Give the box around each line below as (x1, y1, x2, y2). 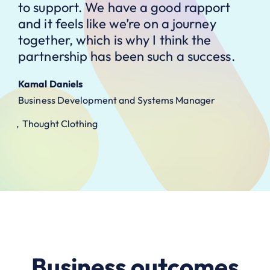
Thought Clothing (22, 117, 98, 130)
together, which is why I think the (18, 31, 212, 49)
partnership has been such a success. (18, 48, 235, 65)
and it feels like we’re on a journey (18, 15, 216, 33)
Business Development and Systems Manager (18, 93, 215, 106)
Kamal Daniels (18, 78, 83, 90)
